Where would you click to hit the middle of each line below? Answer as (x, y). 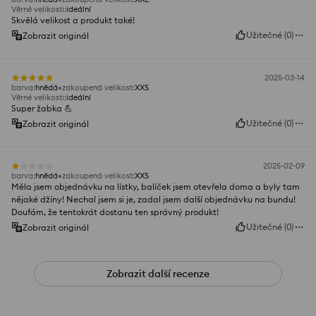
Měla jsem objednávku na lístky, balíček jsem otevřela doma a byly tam (156, 187)
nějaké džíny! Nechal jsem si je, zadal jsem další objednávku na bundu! (153, 200)
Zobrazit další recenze (158, 274)
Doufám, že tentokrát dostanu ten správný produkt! (115, 212)
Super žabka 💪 (42, 109)
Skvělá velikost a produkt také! (73, 20)
